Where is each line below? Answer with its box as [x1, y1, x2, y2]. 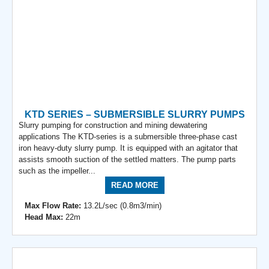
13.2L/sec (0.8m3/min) [81, 201, 162, 210]
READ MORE [110, 180, 159, 190]
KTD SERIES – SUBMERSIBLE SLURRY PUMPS [24, 109, 245, 119]
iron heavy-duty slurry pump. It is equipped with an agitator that [19, 143, 238, 153]
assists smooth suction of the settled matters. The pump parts [19, 154, 236, 164]
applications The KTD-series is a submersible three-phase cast [19, 131, 237, 141]
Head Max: [25, 212, 63, 222]
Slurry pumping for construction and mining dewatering [19, 120, 207, 130]
